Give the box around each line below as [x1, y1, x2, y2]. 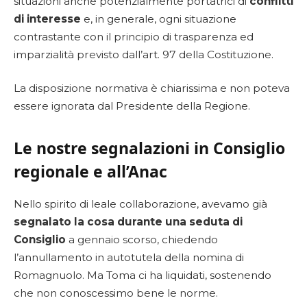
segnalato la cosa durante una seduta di [14, 214, 243, 228]
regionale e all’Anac [14, 160, 167, 183]
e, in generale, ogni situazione [81, 12, 236, 25]
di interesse [14, 12, 81, 25]
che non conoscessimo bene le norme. [14, 286, 218, 299]
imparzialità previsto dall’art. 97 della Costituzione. [14, 47, 273, 61]
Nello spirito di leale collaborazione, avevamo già [14, 197, 267, 210]
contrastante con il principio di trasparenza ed [14, 29, 254, 43]
